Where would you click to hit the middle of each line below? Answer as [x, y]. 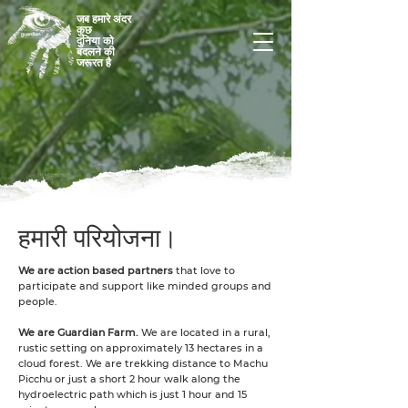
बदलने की [96, 52]
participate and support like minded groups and [145, 286]
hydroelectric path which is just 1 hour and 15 [133, 394]
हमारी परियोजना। [98, 238]
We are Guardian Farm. [80, 332]
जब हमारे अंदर [104, 19]
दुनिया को [95, 41]
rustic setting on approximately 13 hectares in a [141, 348]
